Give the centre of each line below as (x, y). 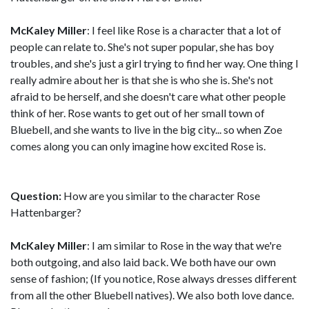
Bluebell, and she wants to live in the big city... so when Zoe (146, 129)
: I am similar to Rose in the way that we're (184, 245)
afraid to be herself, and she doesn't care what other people (148, 96)
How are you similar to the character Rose (161, 196)
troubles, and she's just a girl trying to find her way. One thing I (154, 63)
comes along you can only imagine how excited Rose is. (138, 146)
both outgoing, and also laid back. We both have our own (143, 262)
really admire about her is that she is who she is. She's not (142, 80)
